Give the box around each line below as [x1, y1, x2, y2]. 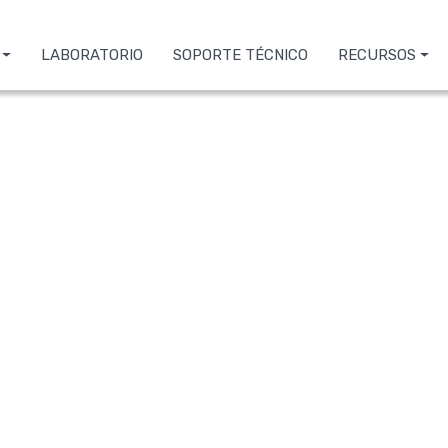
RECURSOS [338, 46, 417, 64]
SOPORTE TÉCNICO [173, 46, 309, 64]
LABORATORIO [41, 46, 144, 64]
